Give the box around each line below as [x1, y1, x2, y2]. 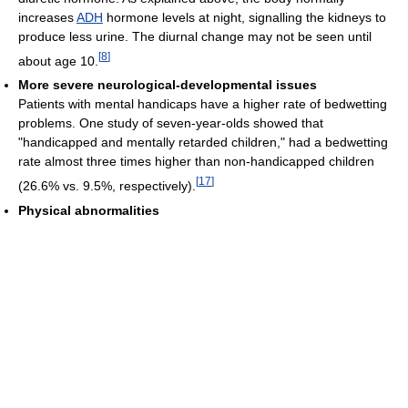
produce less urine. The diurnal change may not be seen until [18, 28, 372, 44]
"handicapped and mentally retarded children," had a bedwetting [18, 135, 388, 150]
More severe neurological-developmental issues [18, 77, 317, 93]
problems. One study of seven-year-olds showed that [18, 116, 323, 131]
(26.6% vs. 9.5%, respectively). [18, 178, 196, 194]
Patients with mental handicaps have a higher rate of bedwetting [18, 97, 387, 112]
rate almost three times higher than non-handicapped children [18, 154, 374, 169]
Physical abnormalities [18, 203, 159, 219]
